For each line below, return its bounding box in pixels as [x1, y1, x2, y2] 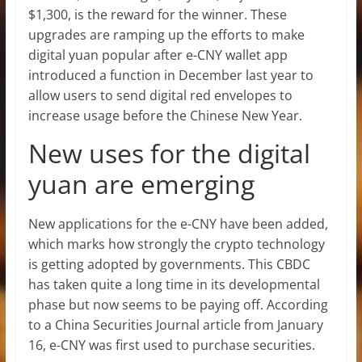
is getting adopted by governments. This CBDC [27, 255, 310, 273]
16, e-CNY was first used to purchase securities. [27, 335, 315, 354]
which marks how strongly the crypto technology [27, 234, 325, 253]
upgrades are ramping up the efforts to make [27, 25, 305, 44]
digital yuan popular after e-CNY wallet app [27, 45, 288, 64]
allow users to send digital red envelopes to [27, 86, 293, 104]
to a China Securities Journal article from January [27, 315, 323, 334]
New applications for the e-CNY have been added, [27, 214, 328, 233]
